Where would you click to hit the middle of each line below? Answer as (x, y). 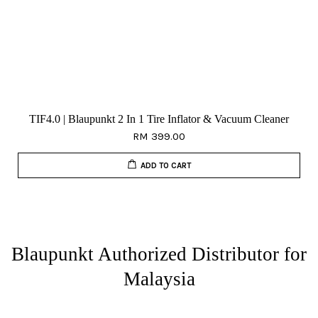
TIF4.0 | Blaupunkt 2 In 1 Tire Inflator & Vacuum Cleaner (159, 119)
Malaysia (159, 279)
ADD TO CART (165, 165)
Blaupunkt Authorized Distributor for (159, 254)
